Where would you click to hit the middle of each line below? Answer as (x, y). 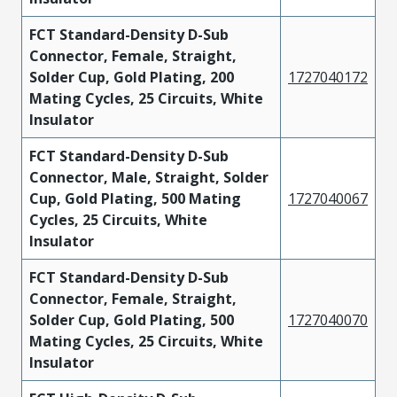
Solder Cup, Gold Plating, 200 (132, 77)
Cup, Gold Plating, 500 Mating (135, 198)
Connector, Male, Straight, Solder (149, 177)
